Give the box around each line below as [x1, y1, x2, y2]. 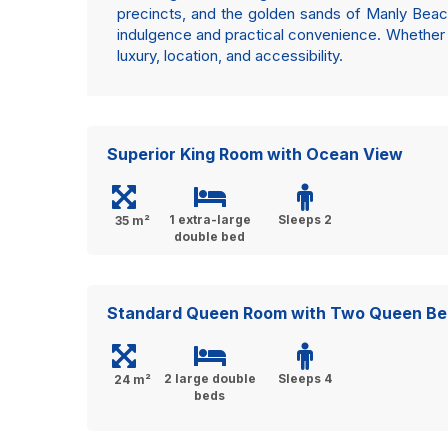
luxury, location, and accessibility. [117, 46, 343, 65]
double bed [174, 229, 245, 244]
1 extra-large [168, 212, 251, 227]
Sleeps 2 [277, 212, 332, 227]
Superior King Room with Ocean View [107, 144, 403, 164]
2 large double [163, 371, 256, 386]
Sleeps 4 [277, 371, 332, 386]
